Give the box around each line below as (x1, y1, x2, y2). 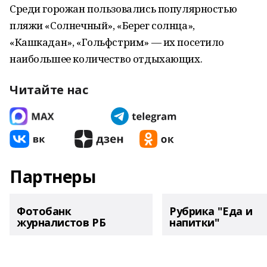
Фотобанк (17, 204, 72, 218)
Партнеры (10, 165, 96, 188)
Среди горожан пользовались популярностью (10, 2, 237, 15)
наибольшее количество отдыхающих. (10, 52, 203, 66)
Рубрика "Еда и (169, 204, 253, 218)
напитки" (169, 215, 220, 229)
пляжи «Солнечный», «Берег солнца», (10, 18, 195, 32)
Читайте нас (10, 82, 88, 98)
